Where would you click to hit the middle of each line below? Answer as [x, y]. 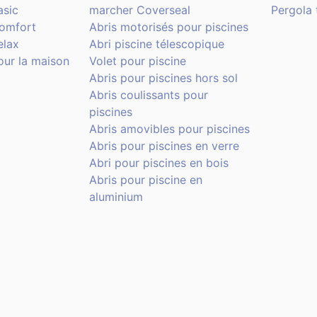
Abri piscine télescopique [156, 44]
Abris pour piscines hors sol [163, 78]
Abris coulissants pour [148, 95]
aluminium [116, 197]
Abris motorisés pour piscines [168, 27]
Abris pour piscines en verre [164, 146]
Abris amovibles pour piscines [169, 129]
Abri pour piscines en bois [158, 163]
